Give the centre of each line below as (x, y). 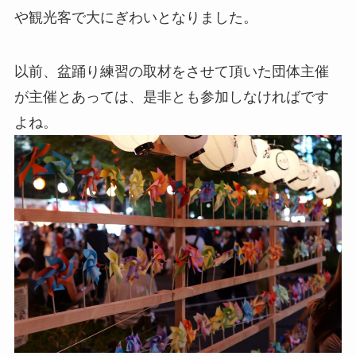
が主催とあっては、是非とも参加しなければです (171, 97)
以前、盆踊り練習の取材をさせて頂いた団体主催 (171, 71)
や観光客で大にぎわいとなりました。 (135, 17)
